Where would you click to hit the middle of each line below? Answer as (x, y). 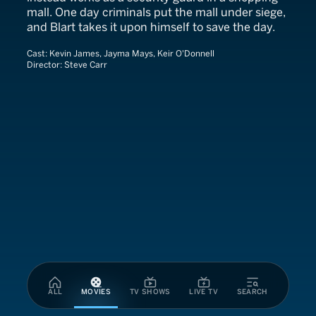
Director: (45, 65)
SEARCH (252, 292)
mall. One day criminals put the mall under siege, (156, 12)
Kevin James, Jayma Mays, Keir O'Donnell (132, 54)
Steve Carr (86, 65)
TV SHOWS (150, 292)
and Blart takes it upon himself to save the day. (151, 27)
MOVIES (96, 292)
